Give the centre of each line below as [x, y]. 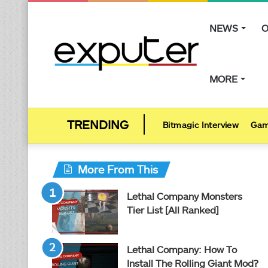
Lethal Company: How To [182, 249]
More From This [118, 169]
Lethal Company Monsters [185, 196]
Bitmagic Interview [201, 125]
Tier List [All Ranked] [173, 210]
